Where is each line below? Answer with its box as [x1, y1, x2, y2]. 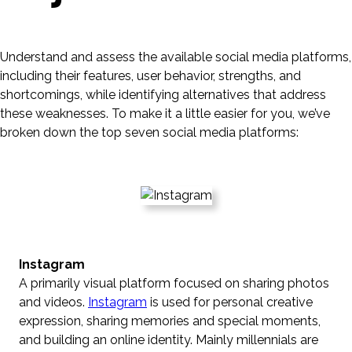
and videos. [19, 294, 88, 310]
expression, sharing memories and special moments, [19, 313, 321, 328]
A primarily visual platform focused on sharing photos [19, 275, 329, 291]
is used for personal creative [147, 294, 313, 310]
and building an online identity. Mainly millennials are [19, 332, 318, 347]
